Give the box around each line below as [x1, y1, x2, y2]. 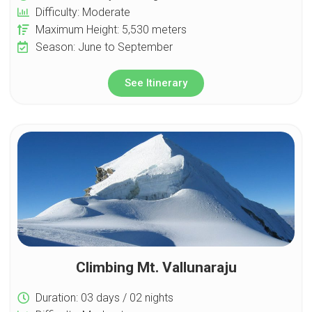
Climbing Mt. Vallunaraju [75, 258, 237, 276]
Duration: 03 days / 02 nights [36, 290, 174, 304]
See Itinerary [125, 76, 187, 89]
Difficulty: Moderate [36, 5, 131, 19]
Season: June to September [36, 40, 173, 54]
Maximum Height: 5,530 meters [36, 22, 187, 36]
